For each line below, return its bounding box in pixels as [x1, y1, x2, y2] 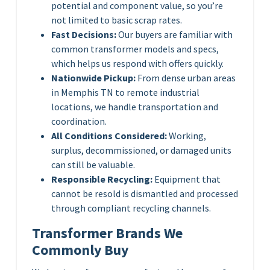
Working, [167, 130, 206, 142]
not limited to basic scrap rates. [51, 14, 182, 27]
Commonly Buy [32, 240, 128, 260]
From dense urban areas [136, 72, 236, 84]
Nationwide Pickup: [51, 72, 136, 84]
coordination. [51, 115, 107, 128]
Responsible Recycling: [51, 173, 152, 186]
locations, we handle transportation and [51, 101, 218, 113]
